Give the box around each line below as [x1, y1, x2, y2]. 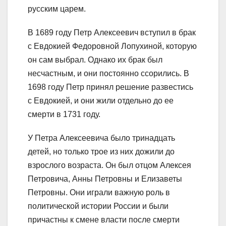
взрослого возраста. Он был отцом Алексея [28, 161, 191, 170]
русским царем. [28, 5, 86, 14]
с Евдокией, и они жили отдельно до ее [28, 96, 174, 105]
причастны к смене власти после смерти [28, 215, 180, 224]
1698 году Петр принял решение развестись [28, 83, 193, 92]
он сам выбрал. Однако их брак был [28, 55, 162, 65]
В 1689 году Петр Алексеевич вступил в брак [28, 28, 196, 37]
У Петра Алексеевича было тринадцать [28, 134, 175, 143]
